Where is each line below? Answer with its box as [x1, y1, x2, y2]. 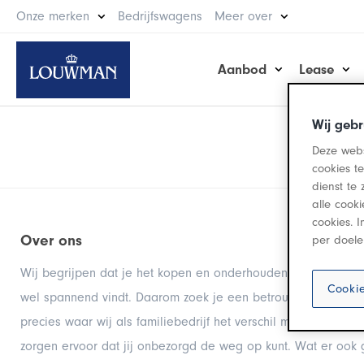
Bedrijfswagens [118, 9, 202, 24]
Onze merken [16, 9, 89, 24]
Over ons [20, 232, 82, 249]
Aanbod [218, 61, 267, 77]
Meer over [214, 9, 272, 24]
